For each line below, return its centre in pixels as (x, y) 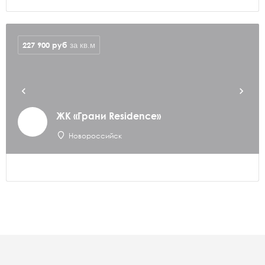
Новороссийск (95, 136)
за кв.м (83, 45)
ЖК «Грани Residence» (109, 116)
